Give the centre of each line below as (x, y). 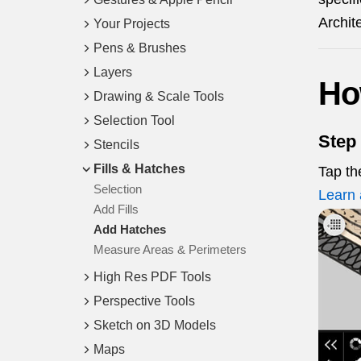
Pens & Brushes (140, 48)
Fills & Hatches (139, 169)
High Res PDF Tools (152, 277)
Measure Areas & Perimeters (170, 249)
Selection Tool (134, 120)
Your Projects (132, 24)
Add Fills (116, 209)
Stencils (116, 145)
